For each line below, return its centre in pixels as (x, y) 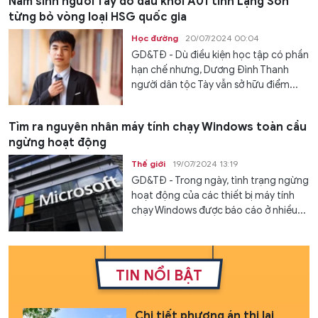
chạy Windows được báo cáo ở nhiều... (219, 211)
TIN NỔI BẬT (159, 275)
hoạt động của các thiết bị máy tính (213, 196)
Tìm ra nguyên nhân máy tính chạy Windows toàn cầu (158, 127)
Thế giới (149, 164)
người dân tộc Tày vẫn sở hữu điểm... (215, 84)
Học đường (155, 38)
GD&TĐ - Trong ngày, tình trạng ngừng (220, 181)
